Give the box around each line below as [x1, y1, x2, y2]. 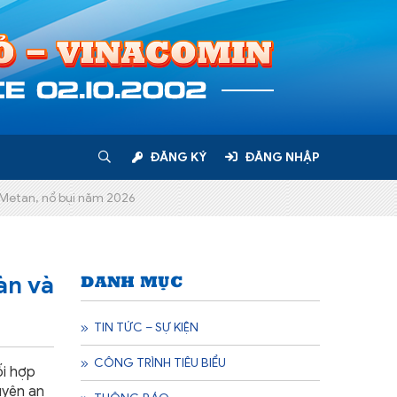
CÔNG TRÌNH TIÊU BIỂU [94, 355, 226, 370]
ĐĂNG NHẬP [245, 150, 320, 165]
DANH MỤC [81, 270, 183, 291]
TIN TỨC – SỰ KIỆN [94, 320, 198, 335]
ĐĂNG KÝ [150, 150, 206, 165]
